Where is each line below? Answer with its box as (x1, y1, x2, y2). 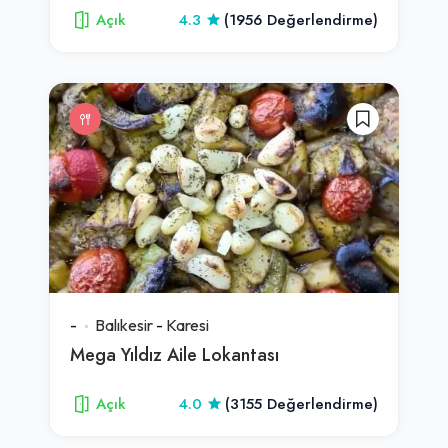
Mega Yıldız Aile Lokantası (70, 341, 279, 367)
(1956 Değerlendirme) (224, 9, 378, 30)
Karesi (166, 314, 209, 335)
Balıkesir (95, 314, 153, 335)
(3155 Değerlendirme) (225, 393, 378, 414)
